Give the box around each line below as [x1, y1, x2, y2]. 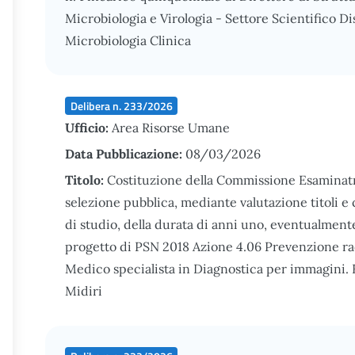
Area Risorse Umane [112, 120, 230, 136]
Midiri [65, 283, 102, 299]
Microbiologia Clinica [65, 32, 191, 48]
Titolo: [65, 172, 107, 188]
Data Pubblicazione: [65, 146, 185, 162]
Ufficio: [65, 120, 112, 136]
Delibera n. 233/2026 [70, 97, 173, 114]
